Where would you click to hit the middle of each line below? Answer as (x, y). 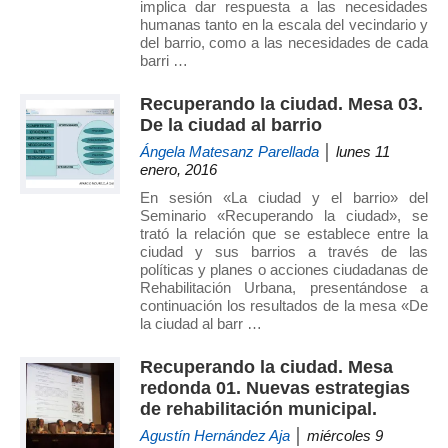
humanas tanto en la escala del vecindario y (284, 25)
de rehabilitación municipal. (258, 409)
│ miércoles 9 (336, 436)
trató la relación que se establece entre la (284, 234)
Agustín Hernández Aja (215, 436)
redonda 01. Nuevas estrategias (275, 388)
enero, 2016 (178, 170)
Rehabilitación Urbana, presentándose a (284, 288)
